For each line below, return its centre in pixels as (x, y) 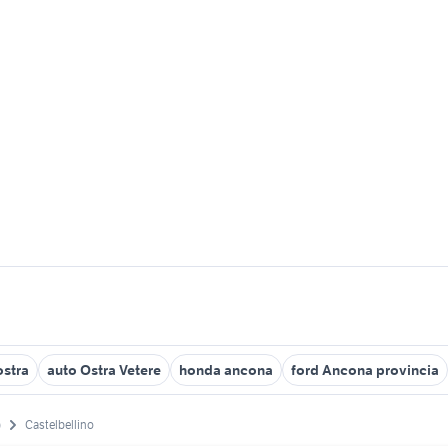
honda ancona (226, 370)
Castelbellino (59, 425)
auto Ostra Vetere (104, 370)
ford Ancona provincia (365, 370)
